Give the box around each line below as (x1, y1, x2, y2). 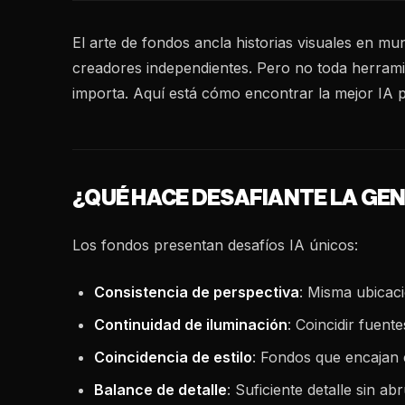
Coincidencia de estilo (94, 348, 252, 366)
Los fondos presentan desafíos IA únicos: (72, 236, 358, 254)
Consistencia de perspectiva (94, 283, 299, 301)
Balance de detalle (94, 381, 227, 399)
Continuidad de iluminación (94, 316, 287, 334)
